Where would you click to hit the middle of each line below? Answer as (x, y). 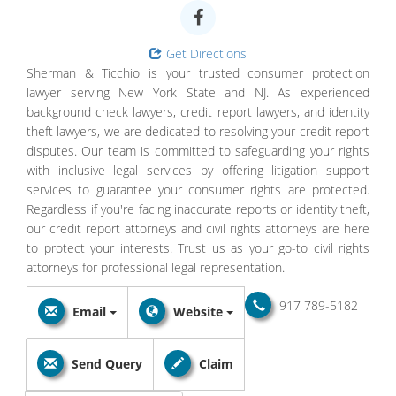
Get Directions (206, 53)
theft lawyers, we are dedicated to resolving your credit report (198, 131)
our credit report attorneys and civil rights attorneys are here (198, 228)
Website (198, 311)
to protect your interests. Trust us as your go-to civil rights (198, 247)
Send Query (107, 363)
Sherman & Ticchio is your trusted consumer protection (198, 72)
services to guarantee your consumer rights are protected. (198, 189)
